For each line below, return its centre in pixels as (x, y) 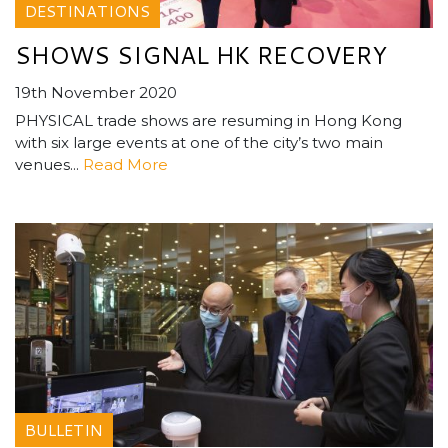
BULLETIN (64, 430)
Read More (125, 165)
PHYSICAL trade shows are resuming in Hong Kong (208, 121)
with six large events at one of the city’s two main (199, 143)
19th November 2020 (96, 93)
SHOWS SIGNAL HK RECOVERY (201, 55)
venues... (49, 165)
